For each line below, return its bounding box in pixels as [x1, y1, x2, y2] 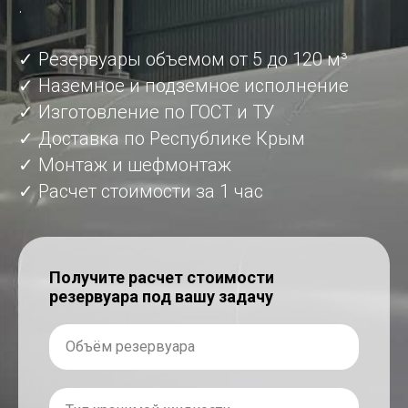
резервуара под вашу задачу [49, 286, 273, 306]
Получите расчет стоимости [49, 267, 274, 287]
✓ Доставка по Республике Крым [18, 127, 305, 149]
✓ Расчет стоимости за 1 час [18, 179, 263, 202]
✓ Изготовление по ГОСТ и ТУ [18, 100, 275, 123]
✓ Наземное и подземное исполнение [18, 74, 349, 97]
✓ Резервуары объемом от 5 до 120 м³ [18, 47, 348, 70]
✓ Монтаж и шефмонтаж [18, 153, 231, 176]
